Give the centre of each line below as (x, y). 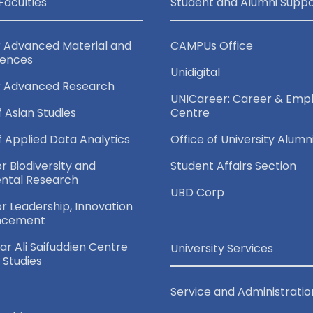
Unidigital (195, 72)
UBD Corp (197, 192)
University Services (222, 248)
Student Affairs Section (233, 166)
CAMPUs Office (212, 45)
